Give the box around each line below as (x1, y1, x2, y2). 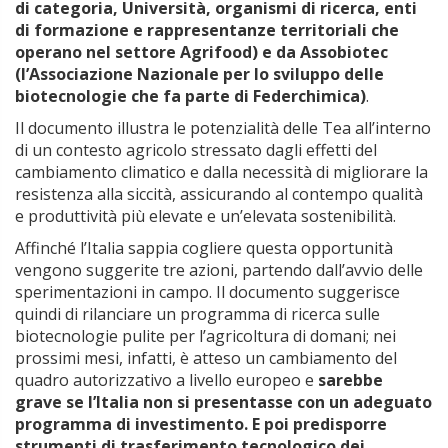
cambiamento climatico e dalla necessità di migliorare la (15, 161, 428, 184)
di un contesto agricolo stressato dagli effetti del (15, 139, 377, 162)
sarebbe (318, 369, 383, 392)
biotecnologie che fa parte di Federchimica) (15, 85, 366, 108)
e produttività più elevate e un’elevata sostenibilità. (15, 205, 396, 228)
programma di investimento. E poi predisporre (15, 413, 387, 436)
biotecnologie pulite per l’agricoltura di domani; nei (15, 325, 396, 348)
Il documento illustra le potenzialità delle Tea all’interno (15, 117, 431, 140)
